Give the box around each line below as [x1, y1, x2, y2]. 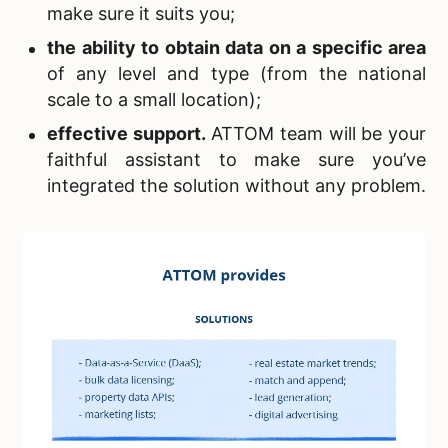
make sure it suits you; [47, 3, 235, 25]
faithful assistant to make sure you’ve [47, 149, 426, 171]
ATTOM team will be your [205, 123, 427, 145]
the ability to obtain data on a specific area [47, 37, 426, 59]
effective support [47, 123, 201, 145]
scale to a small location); [47, 89, 261, 111]
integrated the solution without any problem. [47, 175, 426, 197]
